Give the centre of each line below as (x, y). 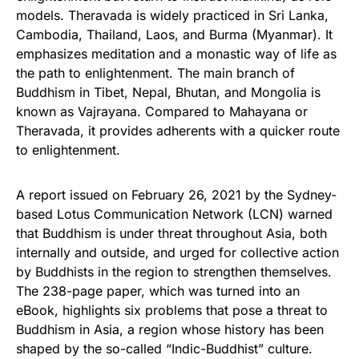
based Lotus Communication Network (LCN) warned (174, 214)
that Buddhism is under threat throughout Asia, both (171, 233)
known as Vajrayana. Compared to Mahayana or (162, 111)
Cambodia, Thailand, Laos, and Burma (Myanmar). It (174, 34)
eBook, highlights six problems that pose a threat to (172, 310)
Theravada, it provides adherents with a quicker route (178, 131)
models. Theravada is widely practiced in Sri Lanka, (172, 15)
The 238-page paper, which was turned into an (158, 291)
